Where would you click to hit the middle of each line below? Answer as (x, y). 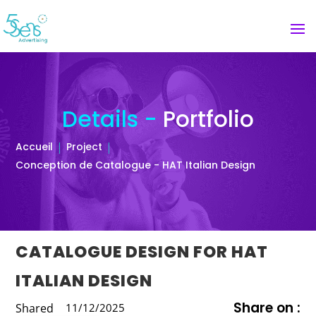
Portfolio (208, 119)
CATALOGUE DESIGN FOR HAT (142, 252)
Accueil (35, 147)
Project (85, 147)
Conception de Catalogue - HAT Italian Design (136, 165)
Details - (113, 119)
